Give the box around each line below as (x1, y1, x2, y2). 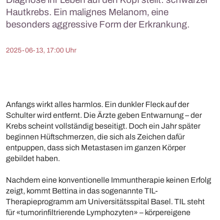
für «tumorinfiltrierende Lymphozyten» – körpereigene (6, 208, 191, 217)
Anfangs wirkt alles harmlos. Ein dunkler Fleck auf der (6, 100, 189, 109)
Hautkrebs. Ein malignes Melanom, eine (6, 7, 168, 17)
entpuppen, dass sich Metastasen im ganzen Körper (6, 143, 186, 152)
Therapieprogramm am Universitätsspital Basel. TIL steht (6, 197, 205, 206)
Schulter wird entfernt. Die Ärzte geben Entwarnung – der (6, 111, 202, 119)
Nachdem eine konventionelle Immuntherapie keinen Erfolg (6, 176, 211, 184)
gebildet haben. (6, 154, 61, 163)
